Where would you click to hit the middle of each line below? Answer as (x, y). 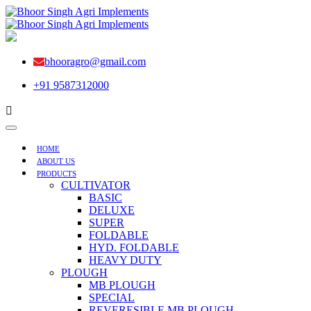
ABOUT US (56, 161)
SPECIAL (112, 297)
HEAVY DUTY (125, 260)
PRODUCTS (57, 174)
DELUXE (112, 210)
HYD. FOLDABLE (134, 247)
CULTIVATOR (96, 185)
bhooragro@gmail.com (95, 61)
